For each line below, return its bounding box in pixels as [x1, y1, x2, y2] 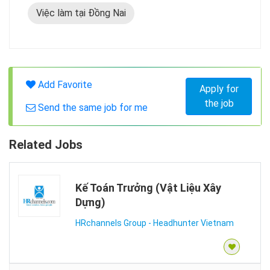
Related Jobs [9, 137, 83, 152]
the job [204, 98, 234, 109]
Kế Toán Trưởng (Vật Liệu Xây [75, 181, 221, 194]
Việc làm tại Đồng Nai [36, 7, 126, 19]
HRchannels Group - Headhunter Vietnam [75, 218, 234, 228]
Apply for [199, 83, 239, 95]
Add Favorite [36, 79, 92, 90]
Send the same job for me [36, 102, 148, 113]
